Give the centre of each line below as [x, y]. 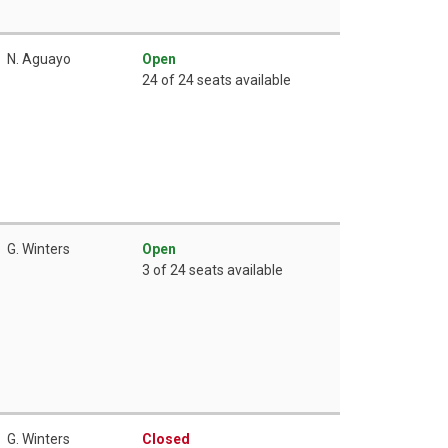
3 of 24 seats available [212, 269]
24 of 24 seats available [216, 79]
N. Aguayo [39, 58]
